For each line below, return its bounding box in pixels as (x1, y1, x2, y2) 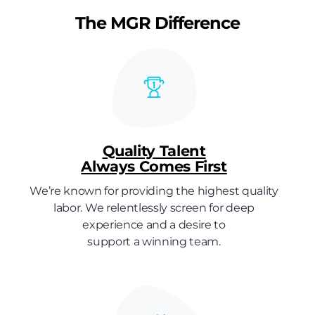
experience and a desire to (82, 217, 226, 231)
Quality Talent (102, 141, 206, 160)
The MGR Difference (75, 12, 240, 33)
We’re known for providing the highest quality (30, 184, 278, 198)
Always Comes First (81, 157, 227, 175)
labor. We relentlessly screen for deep (53, 200, 255, 214)
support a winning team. (87, 234, 221, 248)
